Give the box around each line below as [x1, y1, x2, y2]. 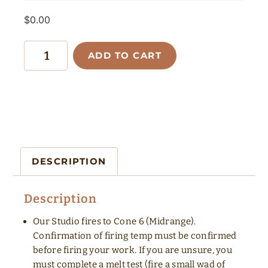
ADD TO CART [87, 50, 162, 62]
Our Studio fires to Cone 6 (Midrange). [33, 216, 196, 227]
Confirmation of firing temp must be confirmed [33, 230, 237, 242]
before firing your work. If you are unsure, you [33, 245, 233, 256]
